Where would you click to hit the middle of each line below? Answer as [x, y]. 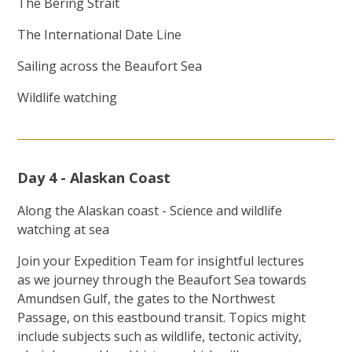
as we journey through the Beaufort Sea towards [162, 280]
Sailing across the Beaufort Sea [112, 66]
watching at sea [64, 230]
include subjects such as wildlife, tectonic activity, [160, 337]
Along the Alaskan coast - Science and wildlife [150, 211]
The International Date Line [101, 35]
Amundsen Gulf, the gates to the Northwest [147, 299]
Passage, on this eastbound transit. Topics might [162, 318]
